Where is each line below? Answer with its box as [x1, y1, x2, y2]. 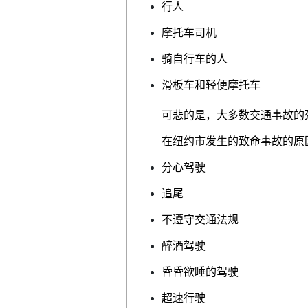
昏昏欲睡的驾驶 [162, 265, 239, 278]
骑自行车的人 [162, 52, 228, 65]
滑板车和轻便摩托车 [162, 78, 261, 91]
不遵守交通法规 [162, 213, 239, 225]
